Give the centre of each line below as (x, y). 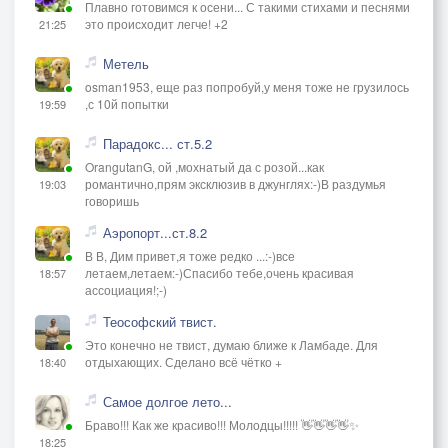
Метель (126, 63)
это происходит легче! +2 (156, 23)
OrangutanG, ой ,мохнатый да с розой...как (204, 166)
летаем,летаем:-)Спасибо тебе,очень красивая (219, 272)
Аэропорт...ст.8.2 (155, 232)
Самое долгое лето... (167, 401)
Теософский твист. (160, 321)
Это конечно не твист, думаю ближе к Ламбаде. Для (231, 344)
